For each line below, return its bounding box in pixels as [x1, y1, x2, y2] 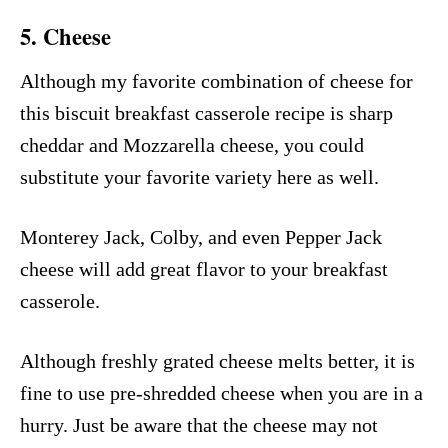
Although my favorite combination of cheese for [20, 69, 413, 92]
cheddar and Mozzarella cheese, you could [20, 133, 364, 156]
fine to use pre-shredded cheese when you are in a [20, 381, 423, 404]
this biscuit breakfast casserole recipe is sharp [20, 101, 393, 124]
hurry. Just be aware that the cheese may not [20, 413, 378, 436]
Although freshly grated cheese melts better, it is [20, 349, 415, 372]
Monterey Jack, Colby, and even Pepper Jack [20, 225, 382, 248]
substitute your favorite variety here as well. [20, 165, 379, 188]
